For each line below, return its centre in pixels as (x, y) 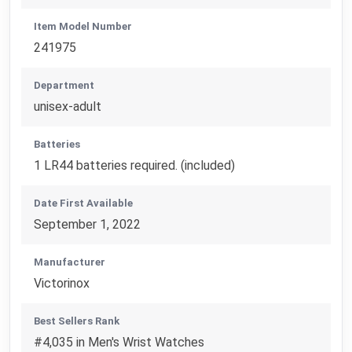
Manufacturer (70, 262)
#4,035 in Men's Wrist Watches (119, 343)
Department (64, 86)
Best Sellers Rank (77, 321)
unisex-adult (68, 107)
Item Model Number (83, 27)
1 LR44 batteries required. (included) (135, 166)
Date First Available (84, 203)
